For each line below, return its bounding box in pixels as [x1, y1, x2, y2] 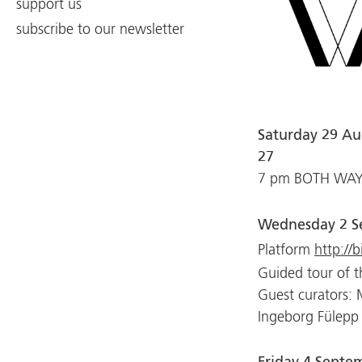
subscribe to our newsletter [16, 23, 184, 37]
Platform [257, 242, 314, 258]
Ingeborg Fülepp [257, 309, 359, 325]
